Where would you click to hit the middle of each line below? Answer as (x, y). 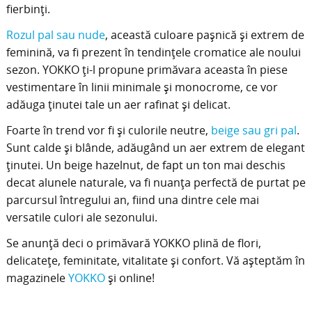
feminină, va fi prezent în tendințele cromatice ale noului (153, 52)
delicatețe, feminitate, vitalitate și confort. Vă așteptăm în (155, 260)
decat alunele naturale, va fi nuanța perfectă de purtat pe (156, 182)
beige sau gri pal (253, 130)
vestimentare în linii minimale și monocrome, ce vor (142, 87)
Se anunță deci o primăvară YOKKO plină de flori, (133, 243)
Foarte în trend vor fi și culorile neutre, (108, 130)
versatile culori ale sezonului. (81, 217)
